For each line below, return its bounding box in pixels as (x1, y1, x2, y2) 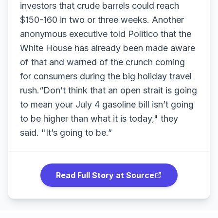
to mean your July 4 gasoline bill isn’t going (20, 99, 194, 109)
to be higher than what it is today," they (20, 113, 178, 124)
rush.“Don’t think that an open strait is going (20, 85, 197, 95)
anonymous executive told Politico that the (20, 29, 191, 39)
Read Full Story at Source (56, 170, 154, 180)
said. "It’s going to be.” (20, 127, 112, 138)
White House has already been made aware (20, 43, 195, 53)
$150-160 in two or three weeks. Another (20, 15, 184, 25)
